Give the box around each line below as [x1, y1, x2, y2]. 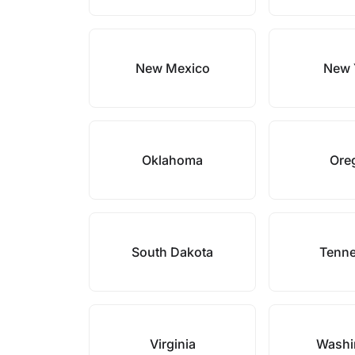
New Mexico [135, 60, 210, 76]
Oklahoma [142, 152, 204, 168]
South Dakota [132, 244, 214, 260]
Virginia [149, 336, 196, 352]
